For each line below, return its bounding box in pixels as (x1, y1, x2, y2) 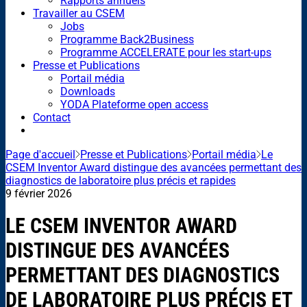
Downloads (60, 84, 115, 98)
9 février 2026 (5, 186, 72, 200)
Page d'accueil (5, 147, 75, 161)
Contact (33, 110, 71, 124)
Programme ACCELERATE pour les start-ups (60, 45, 271, 59)
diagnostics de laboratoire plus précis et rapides (5, 173, 236, 187)
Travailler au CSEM (33, 6, 125, 20)
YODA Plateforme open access (60, 97, 208, 111)
